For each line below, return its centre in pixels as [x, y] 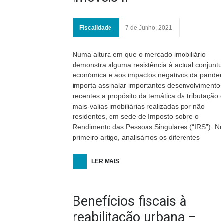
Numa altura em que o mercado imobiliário [139, 54]
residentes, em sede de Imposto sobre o [136, 116]
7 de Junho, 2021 [149, 28]
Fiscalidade [95, 28]
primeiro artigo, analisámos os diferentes [136, 137]
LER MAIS [105, 161]
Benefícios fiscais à [129, 201]
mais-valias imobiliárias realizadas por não [139, 106]
